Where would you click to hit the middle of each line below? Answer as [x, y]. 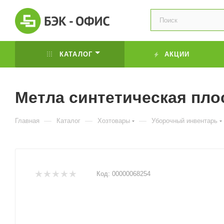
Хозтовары [114, 121]
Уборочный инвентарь [184, 121]
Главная [27, 121]
